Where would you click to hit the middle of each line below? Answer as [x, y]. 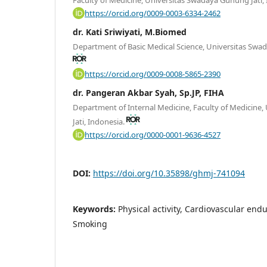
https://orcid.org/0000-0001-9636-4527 [153, 134]
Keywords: [95, 209]
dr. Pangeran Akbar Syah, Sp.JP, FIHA [148, 92]
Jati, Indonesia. [100, 121]
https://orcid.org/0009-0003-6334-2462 [153, 13]
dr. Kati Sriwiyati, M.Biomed [130, 32]
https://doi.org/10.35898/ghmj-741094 [169, 173]
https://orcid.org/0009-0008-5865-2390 [153, 74]
